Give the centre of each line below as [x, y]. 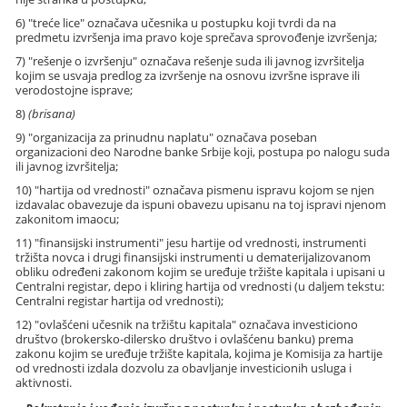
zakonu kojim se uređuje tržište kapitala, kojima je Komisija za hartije [199, 353]
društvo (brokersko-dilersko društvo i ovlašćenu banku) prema [185, 338]
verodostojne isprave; [74, 89]
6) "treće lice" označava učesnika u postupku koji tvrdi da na [176, 22]
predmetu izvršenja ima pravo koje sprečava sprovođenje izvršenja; [197, 37]
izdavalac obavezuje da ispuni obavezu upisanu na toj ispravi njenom [201, 204]
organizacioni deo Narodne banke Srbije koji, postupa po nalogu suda [203, 151]
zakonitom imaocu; [68, 218]
